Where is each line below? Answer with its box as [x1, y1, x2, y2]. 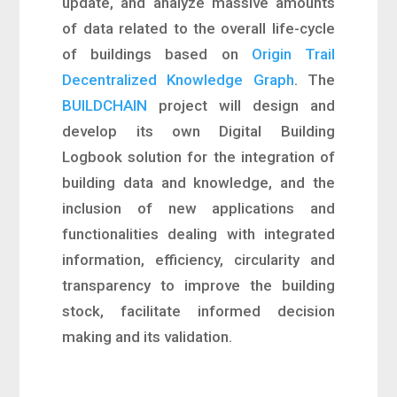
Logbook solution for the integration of [62, 148, 335, 166]
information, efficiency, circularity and [62, 251, 335, 269]
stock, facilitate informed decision [62, 302, 335, 320]
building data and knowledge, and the [62, 174, 335, 191]
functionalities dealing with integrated [62, 225, 335, 243]
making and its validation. [62, 328, 233, 346]
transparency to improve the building [62, 276, 335, 294]
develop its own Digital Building [62, 122, 335, 140]
